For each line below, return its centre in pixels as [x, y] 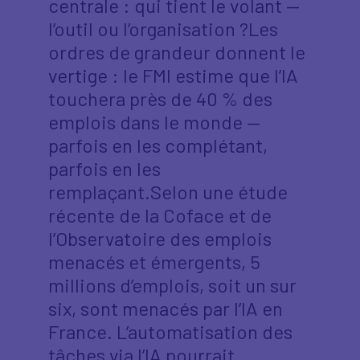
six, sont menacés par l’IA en [166, 308]
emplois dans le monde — [154, 122]
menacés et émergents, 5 [154, 262]
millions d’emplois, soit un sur [172, 285]
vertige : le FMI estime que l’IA [173, 75]
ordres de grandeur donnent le [177, 52]
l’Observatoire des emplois [160, 238]
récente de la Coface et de [160, 215]
